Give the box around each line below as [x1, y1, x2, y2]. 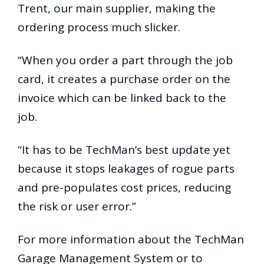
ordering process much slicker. [18, 19, 180, 35]
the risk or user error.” [18, 199, 136, 214]
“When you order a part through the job [18, 52, 233, 68]
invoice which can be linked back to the [18, 90, 226, 106]
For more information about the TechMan [18, 232, 244, 247]
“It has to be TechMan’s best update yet [18, 142, 230, 158]
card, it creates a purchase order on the [18, 71, 230, 87]
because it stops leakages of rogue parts [18, 161, 235, 177]
